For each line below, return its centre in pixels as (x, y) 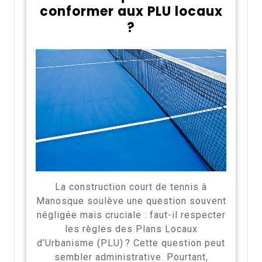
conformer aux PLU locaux (131, 11)
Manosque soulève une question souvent (131, 201)
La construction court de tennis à (131, 187)
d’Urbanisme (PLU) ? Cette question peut (131, 243)
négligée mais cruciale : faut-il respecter (131, 215)
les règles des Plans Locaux (131, 229)
